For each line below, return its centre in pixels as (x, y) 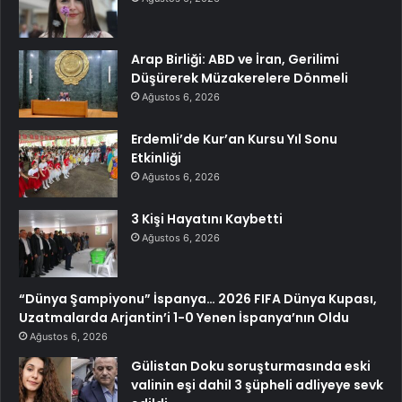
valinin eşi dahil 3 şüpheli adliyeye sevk (257, 385)
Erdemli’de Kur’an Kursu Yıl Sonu (234, 140)
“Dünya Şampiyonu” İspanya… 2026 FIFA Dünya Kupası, (198, 299)
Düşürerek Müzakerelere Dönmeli (240, 79)
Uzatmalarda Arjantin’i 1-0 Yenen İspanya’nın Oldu (184, 318)
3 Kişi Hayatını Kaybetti (207, 219)
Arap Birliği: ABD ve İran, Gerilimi (235, 60)
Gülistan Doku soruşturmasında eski (251, 367)
